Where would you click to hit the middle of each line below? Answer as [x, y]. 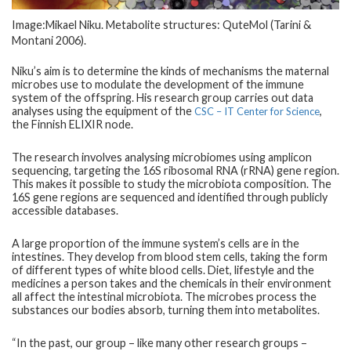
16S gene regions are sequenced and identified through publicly [170, 197]
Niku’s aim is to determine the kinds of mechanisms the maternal [170, 71]
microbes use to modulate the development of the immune [158, 84]
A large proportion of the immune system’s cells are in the [156, 243]
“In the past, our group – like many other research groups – [159, 342]
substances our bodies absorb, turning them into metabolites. [166, 309]
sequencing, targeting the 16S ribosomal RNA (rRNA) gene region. [175, 170]
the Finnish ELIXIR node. [72, 124]
